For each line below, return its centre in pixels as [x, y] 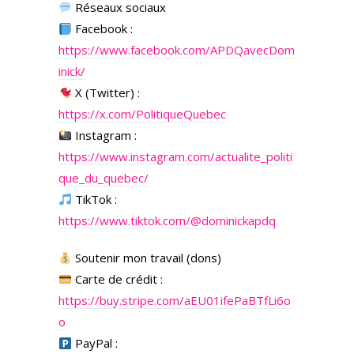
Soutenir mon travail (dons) [147, 258]
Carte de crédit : [118, 279]
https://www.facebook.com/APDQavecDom [177, 50]
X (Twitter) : [106, 92]
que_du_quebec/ [104, 178]
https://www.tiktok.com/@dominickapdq [167, 220]
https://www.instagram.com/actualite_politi [175, 156]
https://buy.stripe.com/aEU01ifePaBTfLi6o [175, 300]
